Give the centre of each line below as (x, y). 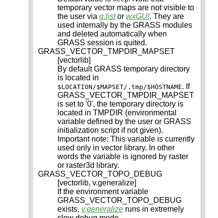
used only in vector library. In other (116, 148)
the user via (78, 17)
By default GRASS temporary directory (124, 69)
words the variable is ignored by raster (123, 157)
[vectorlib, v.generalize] (97, 183)
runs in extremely (154, 209)
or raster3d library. (88, 165)
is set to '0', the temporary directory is (120, 104)
